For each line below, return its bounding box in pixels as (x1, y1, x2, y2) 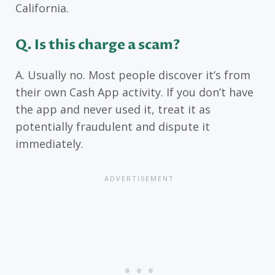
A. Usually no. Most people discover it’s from (15, 67, 250, 82)
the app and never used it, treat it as (15, 101, 211, 117)
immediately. (15, 136, 83, 151)
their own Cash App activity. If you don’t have (15, 84, 254, 99)
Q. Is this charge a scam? (15, 35, 180, 54)
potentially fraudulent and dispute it (15, 118, 210, 134)
